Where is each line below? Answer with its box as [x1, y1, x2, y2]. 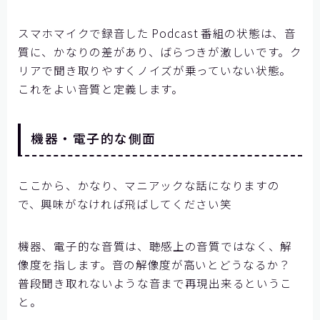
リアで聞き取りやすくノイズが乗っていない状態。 [18, 62, 292, 79]
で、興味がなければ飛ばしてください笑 [18, 196, 232, 212]
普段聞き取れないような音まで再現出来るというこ [18, 275, 293, 291]
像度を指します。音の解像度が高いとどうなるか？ [18, 256, 291, 273]
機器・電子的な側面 [31, 129, 156, 148]
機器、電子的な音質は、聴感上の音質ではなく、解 [18, 238, 293, 254]
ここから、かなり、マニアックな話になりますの [18, 177, 280, 194]
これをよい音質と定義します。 [18, 81, 184, 97]
